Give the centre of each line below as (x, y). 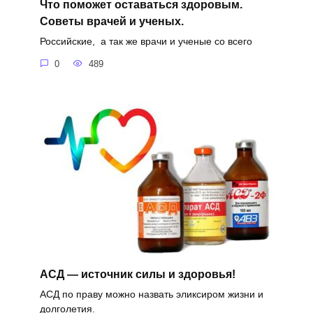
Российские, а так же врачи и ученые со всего (146, 42)
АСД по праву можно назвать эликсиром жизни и (151, 294)
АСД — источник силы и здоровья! (137, 274)
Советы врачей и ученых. (111, 21)
